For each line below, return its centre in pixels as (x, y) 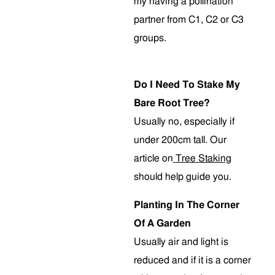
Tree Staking (202, 158)
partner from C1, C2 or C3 (189, 20)
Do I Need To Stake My (187, 85)
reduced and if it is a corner (192, 260)
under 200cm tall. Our (180, 140)
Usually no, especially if (184, 122)
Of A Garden (162, 223)
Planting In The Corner (187, 205)
